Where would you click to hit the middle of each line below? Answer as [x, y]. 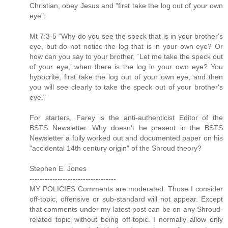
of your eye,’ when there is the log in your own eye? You [126, 66]
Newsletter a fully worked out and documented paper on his [126, 138]
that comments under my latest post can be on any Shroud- [126, 209]
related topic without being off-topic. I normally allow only [126, 219]
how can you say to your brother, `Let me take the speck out [126, 56]
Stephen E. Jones [58, 168]
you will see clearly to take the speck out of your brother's [126, 87]
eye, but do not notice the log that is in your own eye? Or [126, 46]
